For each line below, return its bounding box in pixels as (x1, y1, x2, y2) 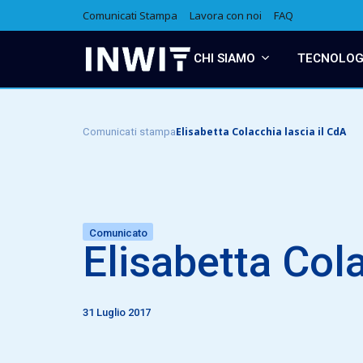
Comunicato (88, 226, 147, 239)
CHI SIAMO (193, 50, 255, 66)
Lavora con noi (190, 7, 262, 23)
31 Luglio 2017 (83, 305, 151, 318)
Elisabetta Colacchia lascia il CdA (176, 124, 346, 139)
